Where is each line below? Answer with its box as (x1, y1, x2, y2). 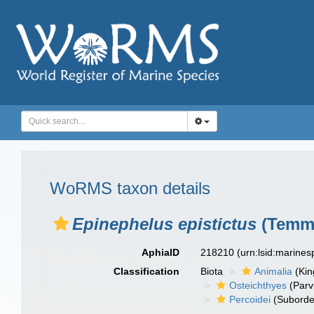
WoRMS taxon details (50, 179, 210, 198)
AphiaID (142, 247, 180, 258)
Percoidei (229, 294, 271, 305)
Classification (114, 266, 180, 277)
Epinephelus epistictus (72, 214, 257, 233)
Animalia (254, 266, 293, 277)
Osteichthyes (229, 280, 287, 291)
